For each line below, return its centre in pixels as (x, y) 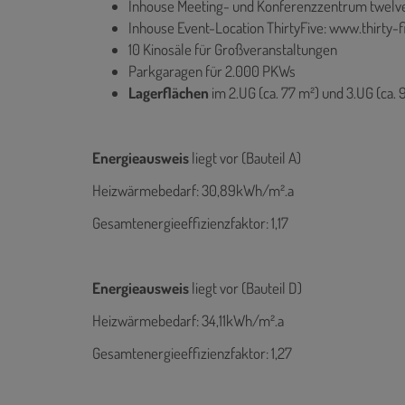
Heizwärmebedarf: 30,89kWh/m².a (193, 190)
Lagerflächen (169, 92)
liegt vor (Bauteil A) (246, 157)
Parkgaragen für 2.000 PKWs (212, 71)
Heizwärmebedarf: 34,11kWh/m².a (188, 320)
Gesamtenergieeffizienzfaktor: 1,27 (192, 353)
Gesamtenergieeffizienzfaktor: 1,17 (190, 222)
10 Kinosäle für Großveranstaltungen (233, 49)
